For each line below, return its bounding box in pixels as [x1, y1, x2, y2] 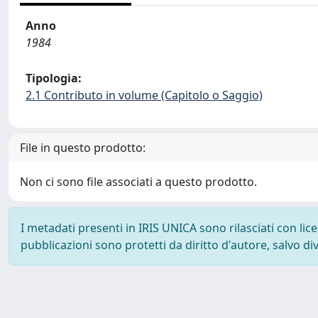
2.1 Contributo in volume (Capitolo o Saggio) [26, 87, 263, 103]
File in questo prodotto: [20, 140, 146, 155]
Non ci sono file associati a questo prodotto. [20, 174, 257, 190]
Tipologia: [26, 70, 82, 86]
